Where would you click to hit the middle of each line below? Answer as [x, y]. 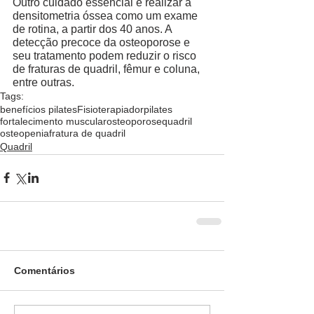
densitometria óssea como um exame [107, 15]
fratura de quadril [87, 133]
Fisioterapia [103, 109]
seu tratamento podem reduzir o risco [106, 55]
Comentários [45, 270]
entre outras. [46, 82]
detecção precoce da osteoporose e [103, 42]
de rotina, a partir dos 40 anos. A [94, 29]
